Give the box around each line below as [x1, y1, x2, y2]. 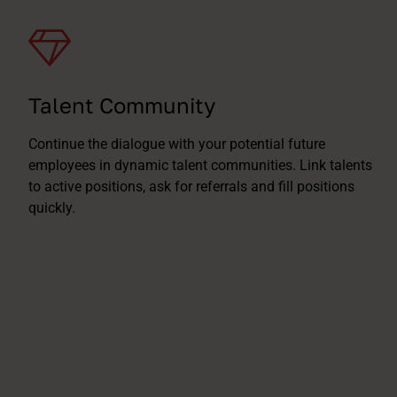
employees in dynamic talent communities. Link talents [28, 157, 372, 174]
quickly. [28, 199, 75, 216]
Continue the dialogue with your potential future [28, 136, 325, 152]
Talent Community [28, 92, 215, 118]
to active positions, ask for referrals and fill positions [28, 178, 354, 195]
